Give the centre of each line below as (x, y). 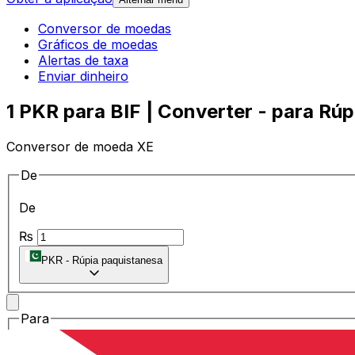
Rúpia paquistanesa (117, 261)
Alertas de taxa (83, 61)
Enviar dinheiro (83, 76)
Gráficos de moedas (98, 45)
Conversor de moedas (105, 29)
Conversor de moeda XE (80, 146)
